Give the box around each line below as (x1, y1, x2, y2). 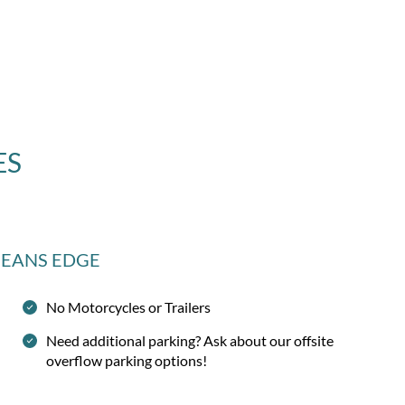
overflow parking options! (46, 352, 208, 370)
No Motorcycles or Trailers (46, 298, 212, 316)
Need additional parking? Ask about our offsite (46, 332, 334, 350)
